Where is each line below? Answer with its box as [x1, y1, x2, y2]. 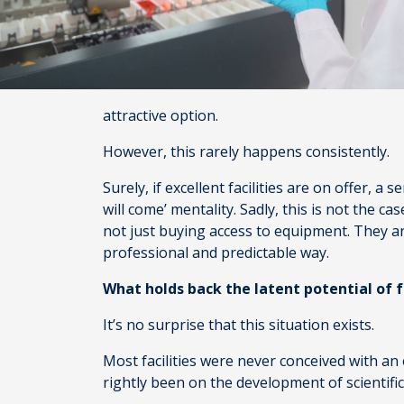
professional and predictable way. [103, 243, 333, 262]
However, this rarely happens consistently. [103, 142, 393, 161]
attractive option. [103, 106, 222, 125]
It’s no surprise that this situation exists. [103, 315, 381, 335]
